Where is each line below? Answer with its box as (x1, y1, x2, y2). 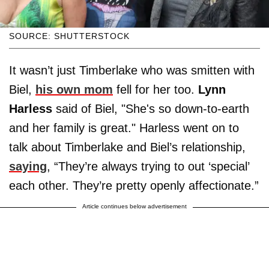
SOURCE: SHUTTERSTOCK (9, 31, 130, 41)
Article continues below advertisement (82, 203, 187, 210)
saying (9, 160, 47, 174)
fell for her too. (113, 83, 198, 97)
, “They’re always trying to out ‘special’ (47, 160, 249, 174)
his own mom (35, 83, 113, 97)
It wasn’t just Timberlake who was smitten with (9, 64, 255, 77)
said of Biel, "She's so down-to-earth (52, 102, 249, 116)
